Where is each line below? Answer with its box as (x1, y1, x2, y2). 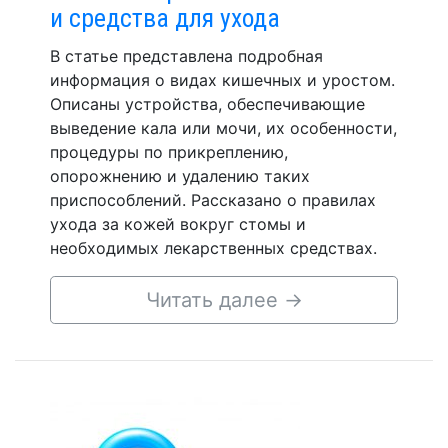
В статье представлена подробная (50, 46, 323, 66)
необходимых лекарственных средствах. (50, 238, 377, 258)
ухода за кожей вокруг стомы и (50, 214, 306, 234)
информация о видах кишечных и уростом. (50, 70, 395, 90)
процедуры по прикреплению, (50, 142, 288, 162)
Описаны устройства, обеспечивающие (50, 94, 365, 114)
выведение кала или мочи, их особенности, (50, 118, 397, 138)
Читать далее (145, 288, 284, 312)
